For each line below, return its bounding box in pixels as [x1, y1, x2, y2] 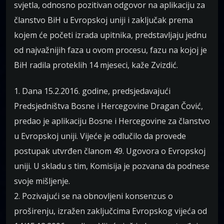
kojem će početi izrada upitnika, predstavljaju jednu [14, 29, 206, 41]
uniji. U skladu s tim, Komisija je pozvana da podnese [14, 160, 209, 172]
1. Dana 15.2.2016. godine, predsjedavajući [14, 85, 170, 97]
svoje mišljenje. [14, 175, 70, 187]
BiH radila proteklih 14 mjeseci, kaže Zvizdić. [14, 59, 178, 71]
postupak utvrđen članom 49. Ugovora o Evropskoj [14, 145, 205, 157]
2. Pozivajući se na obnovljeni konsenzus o [14, 190, 173, 202]
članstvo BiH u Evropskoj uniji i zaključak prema [14, 14, 193, 26]
